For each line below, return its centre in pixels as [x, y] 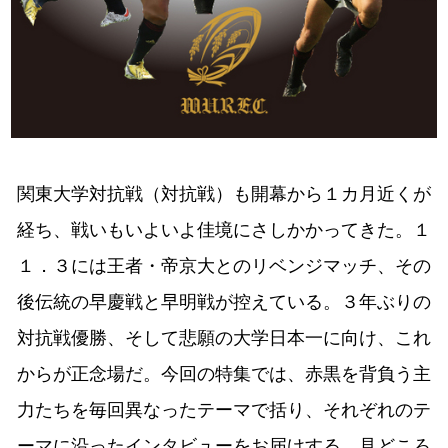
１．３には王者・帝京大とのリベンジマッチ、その [224, 266]
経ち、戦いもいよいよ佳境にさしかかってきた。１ [224, 230]
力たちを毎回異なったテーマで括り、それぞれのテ [224, 410]
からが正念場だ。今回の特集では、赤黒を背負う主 [224, 374]
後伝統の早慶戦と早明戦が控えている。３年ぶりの [224, 302]
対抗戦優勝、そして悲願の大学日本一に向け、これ [224, 338]
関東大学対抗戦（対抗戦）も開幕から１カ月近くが [224, 194]
